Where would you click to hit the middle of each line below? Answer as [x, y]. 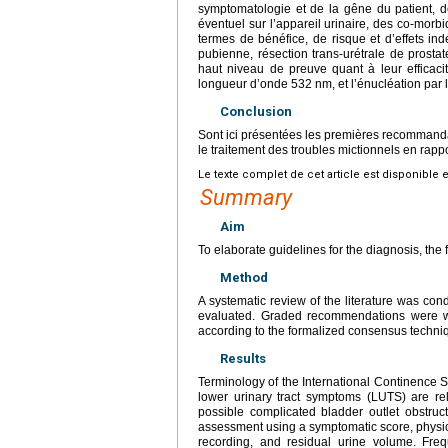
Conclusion [256, 111]
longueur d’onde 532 [255, 83]
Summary [246, 197]
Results [243, 358]
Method [244, 277]
